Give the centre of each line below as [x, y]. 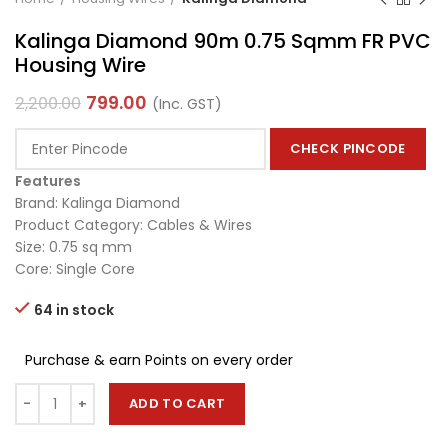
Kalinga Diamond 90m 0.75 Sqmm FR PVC [223, 41]
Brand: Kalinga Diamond [97, 203]
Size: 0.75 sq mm [73, 247]
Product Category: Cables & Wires [133, 225]
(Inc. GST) [187, 104]
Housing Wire [80, 65]
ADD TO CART [177, 404]
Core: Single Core [75, 269]
